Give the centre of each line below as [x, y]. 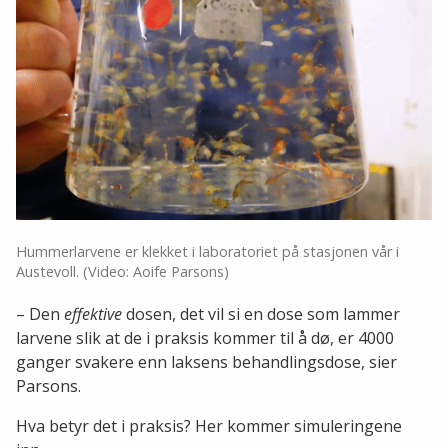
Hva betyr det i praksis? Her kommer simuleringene [209, 425]
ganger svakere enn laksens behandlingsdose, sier [206, 361]
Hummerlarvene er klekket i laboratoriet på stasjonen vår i [207, 251]
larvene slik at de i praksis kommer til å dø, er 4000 [205, 337]
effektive [95, 313]
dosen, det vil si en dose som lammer [263, 313]
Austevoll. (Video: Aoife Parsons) [122, 271]
